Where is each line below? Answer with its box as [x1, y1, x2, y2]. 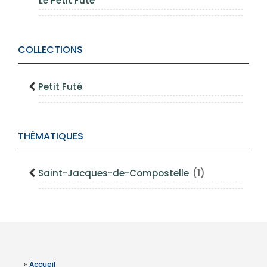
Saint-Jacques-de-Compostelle [38, 167, 191, 179]
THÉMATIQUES [18, 129, 83, 143]
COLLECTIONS [18, 43, 83, 57]
